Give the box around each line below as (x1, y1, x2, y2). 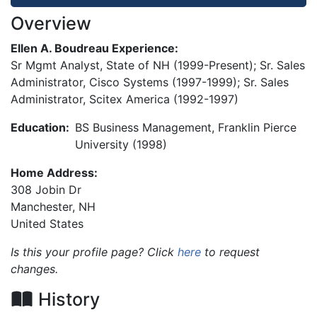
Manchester (11, 199, 72, 214)
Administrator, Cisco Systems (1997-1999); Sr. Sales (11, 74, 289, 89)
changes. (11, 261, 58, 276)
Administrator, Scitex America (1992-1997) (11, 91, 238, 106)
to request (201, 244, 260, 259)
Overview (11, 12, 91, 34)
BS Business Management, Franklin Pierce (75, 120, 296, 134)
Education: (11, 120, 69, 134)
